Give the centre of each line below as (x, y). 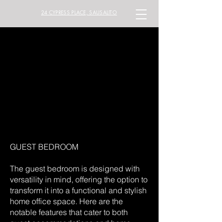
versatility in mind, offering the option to (79, 179)
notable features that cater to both (69, 212)
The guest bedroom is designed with (75, 168)
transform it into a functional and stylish (78, 190)
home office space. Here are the (66, 201)
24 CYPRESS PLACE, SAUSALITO (79, 12)
